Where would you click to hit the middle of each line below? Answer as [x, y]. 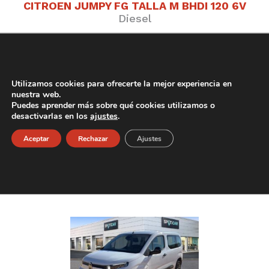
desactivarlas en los [51, 116]
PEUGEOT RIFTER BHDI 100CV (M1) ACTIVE [134, 161]
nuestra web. [36, 94]
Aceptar [36, 138]
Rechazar [93, 138]
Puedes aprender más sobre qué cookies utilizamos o [113, 105]
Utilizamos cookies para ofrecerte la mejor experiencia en [122, 83]
